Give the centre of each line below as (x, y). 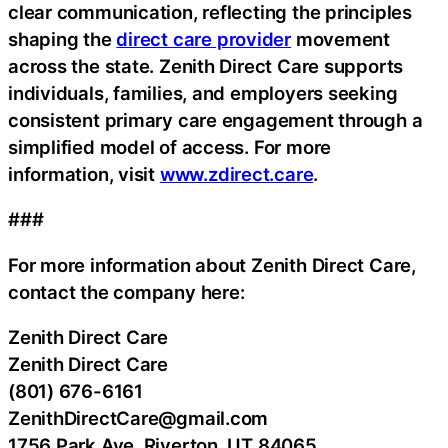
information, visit (84, 173)
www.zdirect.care (236, 173)
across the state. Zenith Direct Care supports (206, 65)
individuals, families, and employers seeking (203, 92)
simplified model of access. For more (170, 146)
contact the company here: (126, 291)
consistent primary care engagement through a (215, 119)
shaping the (62, 38)
